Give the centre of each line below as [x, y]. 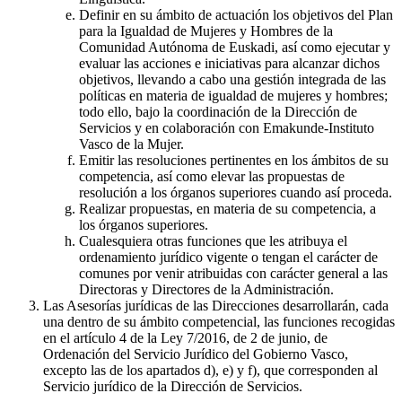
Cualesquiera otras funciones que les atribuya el [213, 240]
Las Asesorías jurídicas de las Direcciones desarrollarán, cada [216, 305]
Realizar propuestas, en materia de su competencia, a [227, 208]
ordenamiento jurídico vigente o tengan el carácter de [228, 257]
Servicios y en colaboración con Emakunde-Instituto [227, 127]
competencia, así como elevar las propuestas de [212, 176]
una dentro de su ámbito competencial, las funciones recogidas [219, 321]
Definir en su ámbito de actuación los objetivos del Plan [236, 14]
